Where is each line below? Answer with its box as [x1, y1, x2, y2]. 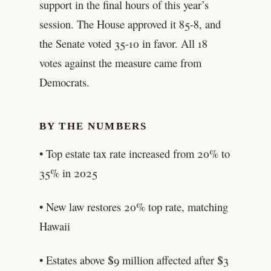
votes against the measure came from [39, 55, 201, 71]
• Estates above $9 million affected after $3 [39, 252, 229, 267]
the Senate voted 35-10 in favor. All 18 [39, 36, 207, 51]
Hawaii [39, 218, 70, 233]
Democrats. [39, 74, 90, 90]
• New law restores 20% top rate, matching [39, 198, 228, 214]
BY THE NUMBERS [39, 120, 148, 132]
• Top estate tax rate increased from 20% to [39, 145, 230, 161]
